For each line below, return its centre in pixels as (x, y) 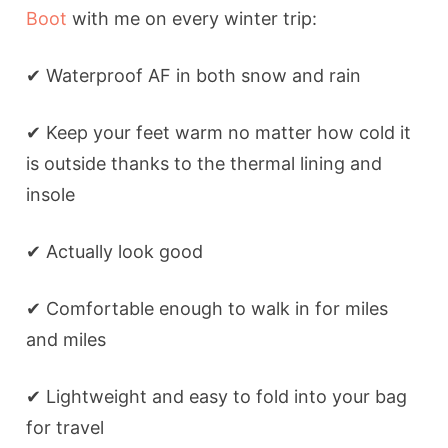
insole (51, 194)
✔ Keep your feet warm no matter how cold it (219, 132)
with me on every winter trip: (192, 18)
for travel (65, 427)
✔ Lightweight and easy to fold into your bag (217, 396)
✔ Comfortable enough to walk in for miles (207, 308)
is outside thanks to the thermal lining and (204, 163)
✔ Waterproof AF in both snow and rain (194, 75)
